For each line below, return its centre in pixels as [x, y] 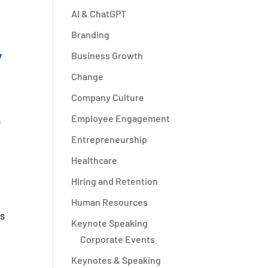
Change [88, 76]
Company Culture [108, 97]
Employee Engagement [121, 118]
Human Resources [110, 202]
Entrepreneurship [109, 139]
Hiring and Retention [115, 181]
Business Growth [107, 55]
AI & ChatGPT [99, 13]
